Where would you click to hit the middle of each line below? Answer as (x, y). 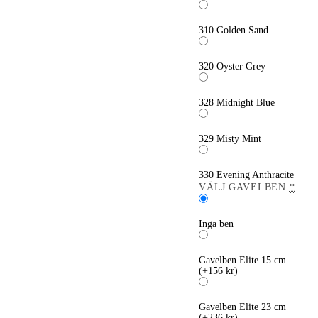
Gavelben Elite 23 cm (243, 307)
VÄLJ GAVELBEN (243, 187)
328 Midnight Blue (237, 103)
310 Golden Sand (234, 30)
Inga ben (216, 224)
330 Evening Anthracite (247, 175)
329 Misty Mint (230, 139)
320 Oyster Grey (232, 66)
